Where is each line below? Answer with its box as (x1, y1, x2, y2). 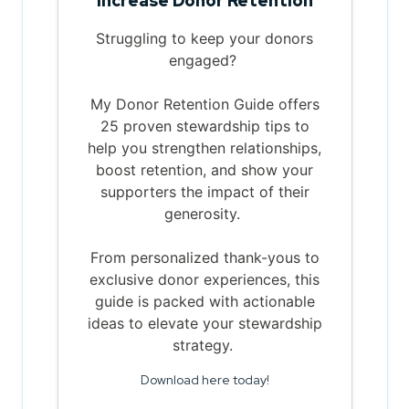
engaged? (168, 50, 241, 69)
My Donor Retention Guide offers (89, 94, 320, 113)
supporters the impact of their (100, 182, 309, 201)
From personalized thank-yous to (89, 247, 320, 267)
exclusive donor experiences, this (89, 269, 320, 288)
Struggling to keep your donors (96, 28, 313, 47)
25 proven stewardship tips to (100, 116, 309, 135)
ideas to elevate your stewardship (87, 313, 322, 332)
